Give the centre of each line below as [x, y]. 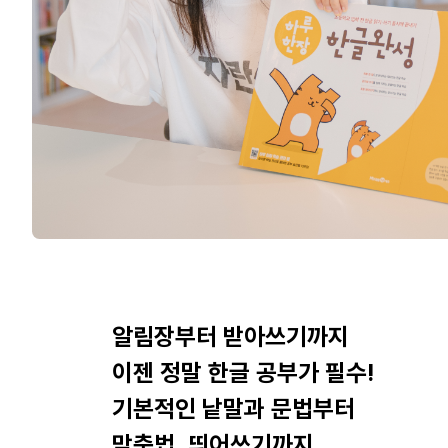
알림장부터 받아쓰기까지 [230, 337]
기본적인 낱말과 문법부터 [233, 409]
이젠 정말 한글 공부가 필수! [243, 373]
